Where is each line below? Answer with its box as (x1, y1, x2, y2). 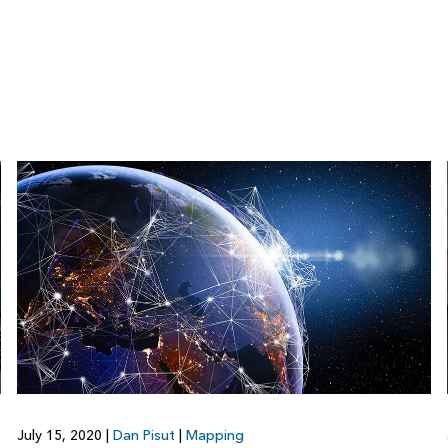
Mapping (185, 427, 244, 445)
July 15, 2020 (16, 427, 106, 445)
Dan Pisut (112, 427, 175, 445)
